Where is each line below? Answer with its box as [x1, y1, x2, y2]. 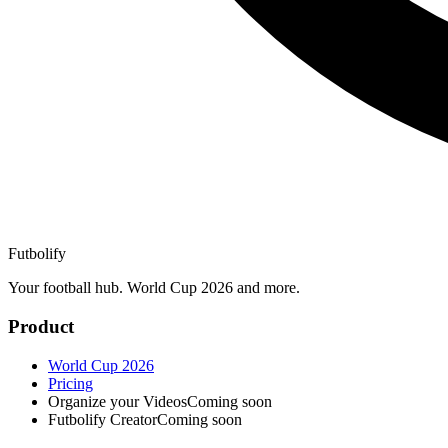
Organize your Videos [48, 392, 187, 410]
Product [8, 315, 74, 337]
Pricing [48, 374, 93, 392]
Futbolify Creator [48, 410, 157, 428]
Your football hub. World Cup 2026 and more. [8, 279, 300, 297]
